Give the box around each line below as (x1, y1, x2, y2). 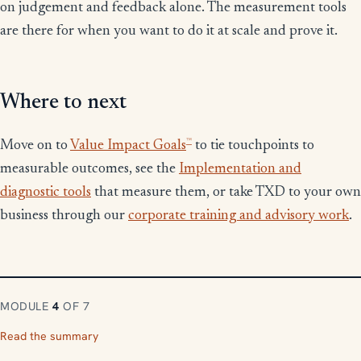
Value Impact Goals (70, 139, 186, 154)
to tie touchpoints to (192, 139, 314, 154)
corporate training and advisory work (128, 209, 349, 224)
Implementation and (179, 162, 301, 177)
